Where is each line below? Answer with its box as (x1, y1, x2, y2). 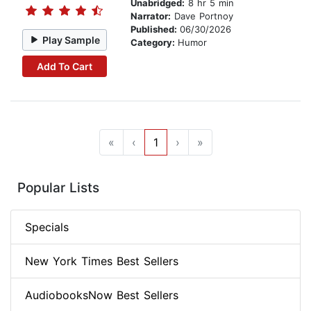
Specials (25, 220, 69, 235)
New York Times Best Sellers (25, 254, 178, 269)
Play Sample (42, 33, 101, 46)
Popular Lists (17, 180, 99, 196)
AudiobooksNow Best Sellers (25, 288, 178, 303)
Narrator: (131, 10, 171, 22)
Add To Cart (36, 60, 92, 72)
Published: (131, 24, 180, 35)
